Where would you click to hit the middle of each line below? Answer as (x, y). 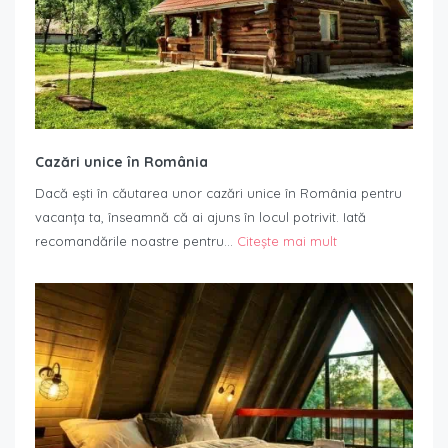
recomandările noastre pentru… (136, 241)
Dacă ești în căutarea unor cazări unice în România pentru (218, 193)
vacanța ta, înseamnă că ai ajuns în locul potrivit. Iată (200, 217)
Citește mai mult (287, 241)
